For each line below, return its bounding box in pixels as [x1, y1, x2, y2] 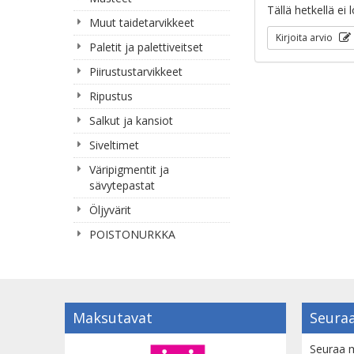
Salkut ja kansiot [89, 113, 173, 128]
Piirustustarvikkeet [89, 64, 183, 79]
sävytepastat [89, 178, 155, 193]
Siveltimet [89, 137, 139, 153]
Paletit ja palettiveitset [89, 40, 203, 55]
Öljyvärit [89, 202, 131, 217]
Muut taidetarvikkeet [89, 15, 194, 30]
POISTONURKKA [89, 227, 175, 242]
